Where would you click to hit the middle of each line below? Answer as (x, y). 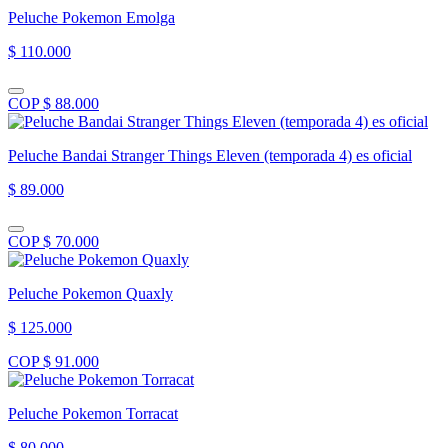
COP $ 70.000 (53, 241)
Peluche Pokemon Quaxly (90, 293)
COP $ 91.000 (53, 361)
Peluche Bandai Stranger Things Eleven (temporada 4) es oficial (210, 155)
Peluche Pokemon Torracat (93, 413)
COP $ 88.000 (53, 103)
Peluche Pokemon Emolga (91, 17)
